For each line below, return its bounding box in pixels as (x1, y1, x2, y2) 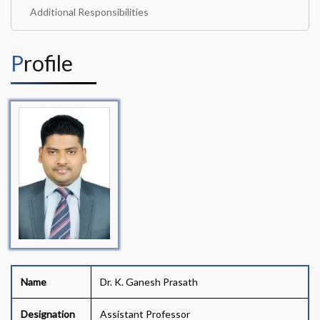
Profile (24, 50, 73, 76)
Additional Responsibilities (30, 6, 149, 18)
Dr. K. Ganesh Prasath (100, 276, 198, 288)
